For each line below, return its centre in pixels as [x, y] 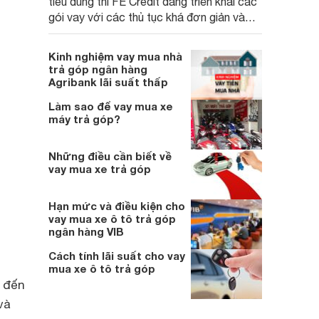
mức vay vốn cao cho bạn [114, 33]
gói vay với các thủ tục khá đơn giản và [147, 17]
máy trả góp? [84, 119]
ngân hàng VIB [86, 231]
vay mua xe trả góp [100, 169]
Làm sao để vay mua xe [111, 106]
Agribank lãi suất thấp [108, 82]
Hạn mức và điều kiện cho [117, 206]
